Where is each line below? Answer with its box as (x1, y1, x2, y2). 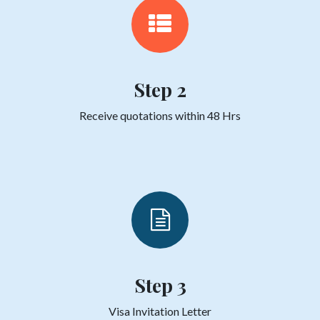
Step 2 (134, 76, 186, 102)
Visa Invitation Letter (109, 304, 211, 318)
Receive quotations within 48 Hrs (79, 108, 241, 122)
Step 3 (134, 271, 186, 298)
